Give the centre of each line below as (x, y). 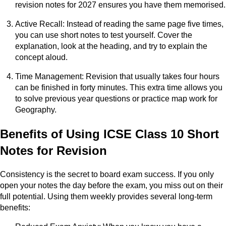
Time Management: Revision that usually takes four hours (117, 77)
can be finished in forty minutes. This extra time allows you (119, 88)
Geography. (36, 110)
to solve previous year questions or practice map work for (116, 99)
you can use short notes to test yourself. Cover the (104, 35)
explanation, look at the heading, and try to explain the (111, 46)
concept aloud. (41, 58)
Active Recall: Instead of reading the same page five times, (119, 24)
